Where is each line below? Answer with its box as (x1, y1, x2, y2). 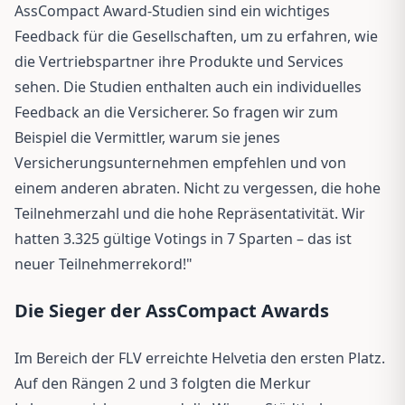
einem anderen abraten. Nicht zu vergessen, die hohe (14, 177, 381, 198)
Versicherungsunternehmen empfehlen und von (14, 152, 346, 173)
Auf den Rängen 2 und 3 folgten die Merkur (14, 372, 311, 393)
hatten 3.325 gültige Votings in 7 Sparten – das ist (14, 228, 352, 249)
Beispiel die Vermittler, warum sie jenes (14, 127, 280, 147)
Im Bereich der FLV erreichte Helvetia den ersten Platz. (14, 347, 385, 368)
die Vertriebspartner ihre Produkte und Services (14, 51, 344, 71)
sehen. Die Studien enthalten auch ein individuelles (14, 76, 362, 97)
